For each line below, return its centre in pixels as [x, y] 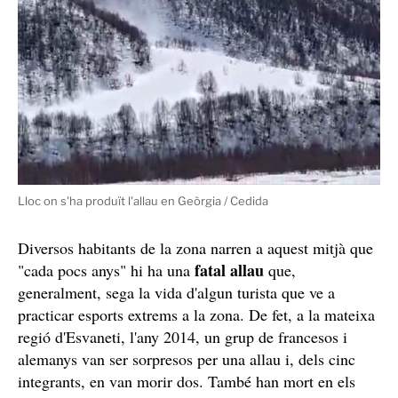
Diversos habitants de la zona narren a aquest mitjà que [195, 248]
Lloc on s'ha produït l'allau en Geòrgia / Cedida [143, 201]
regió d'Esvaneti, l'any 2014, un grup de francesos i [183, 337]
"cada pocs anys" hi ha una [106, 271]
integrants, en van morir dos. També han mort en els [187, 382]
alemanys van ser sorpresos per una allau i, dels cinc [187, 359]
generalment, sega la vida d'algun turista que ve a [176, 293]
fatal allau [229, 271]
